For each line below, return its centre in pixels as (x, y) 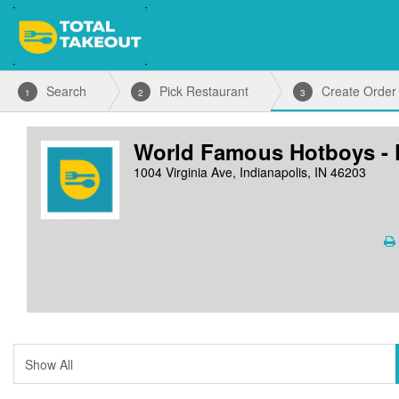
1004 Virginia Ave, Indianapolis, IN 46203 (250, 172)
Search (66, 91)
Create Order (359, 91)
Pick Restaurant (204, 91)
